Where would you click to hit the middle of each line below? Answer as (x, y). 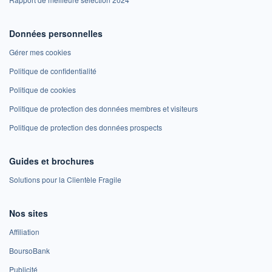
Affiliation (24, 231)
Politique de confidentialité (53, 70)
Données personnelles (56, 33)
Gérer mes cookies (40, 52)
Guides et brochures (52, 161)
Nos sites (29, 213)
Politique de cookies (42, 89)
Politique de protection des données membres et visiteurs (104, 108)
